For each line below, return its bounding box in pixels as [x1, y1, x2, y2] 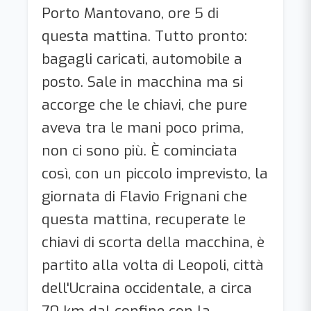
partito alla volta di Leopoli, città [42, 255, 264, 275]
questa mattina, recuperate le [42, 210, 246, 229]
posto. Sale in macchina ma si [42, 72, 243, 92]
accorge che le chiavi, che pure [42, 95, 247, 115]
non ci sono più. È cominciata [42, 141, 237, 160]
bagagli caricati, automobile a [42, 49, 242, 69]
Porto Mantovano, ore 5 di [42, 3, 219, 23]
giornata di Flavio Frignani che [42, 187, 247, 206]
